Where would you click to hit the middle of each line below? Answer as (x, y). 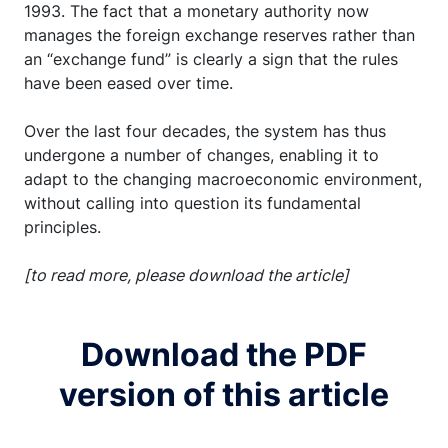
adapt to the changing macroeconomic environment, (223, 178)
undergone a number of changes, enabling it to (201, 154)
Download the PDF (224, 354)
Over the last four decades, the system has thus (205, 130)
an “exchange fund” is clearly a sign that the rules (211, 58)
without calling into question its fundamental (192, 202)
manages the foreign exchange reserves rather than (219, 34)
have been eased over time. (128, 82)
